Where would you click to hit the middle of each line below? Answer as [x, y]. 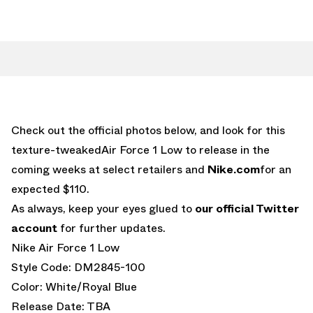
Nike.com [234, 169]
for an [276, 169]
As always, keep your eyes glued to [103, 208]
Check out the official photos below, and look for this [148, 130]
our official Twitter [247, 208]
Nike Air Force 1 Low [65, 247]
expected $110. [50, 189]
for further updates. [111, 228]
